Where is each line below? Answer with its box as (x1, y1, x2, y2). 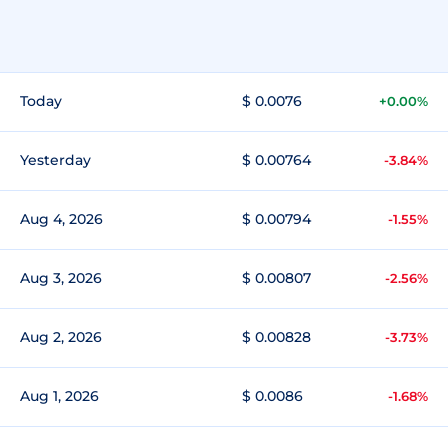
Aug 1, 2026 (20, 387, 99, 405)
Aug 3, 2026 (20, 269, 102, 287)
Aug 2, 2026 (20, 328, 102, 346)
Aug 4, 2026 (20, 210, 103, 228)
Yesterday (20, 151, 91, 169)
